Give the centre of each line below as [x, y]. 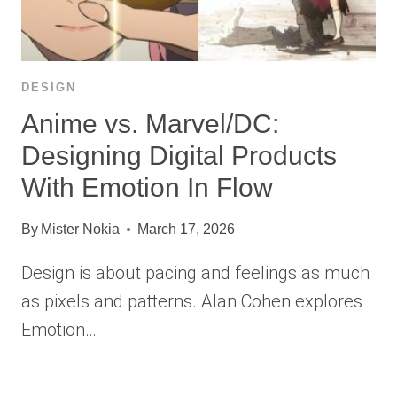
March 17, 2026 [187, 230]
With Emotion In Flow [147, 188]
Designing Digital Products [179, 156]
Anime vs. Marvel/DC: [150, 124]
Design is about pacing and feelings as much [195, 273]
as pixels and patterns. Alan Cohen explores [192, 302]
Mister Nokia [81, 230]
